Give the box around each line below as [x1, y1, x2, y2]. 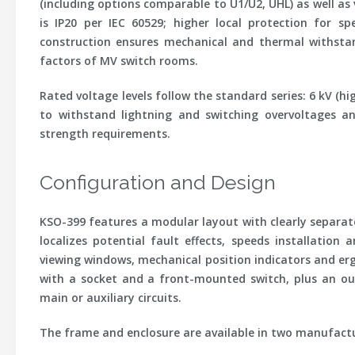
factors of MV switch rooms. [40, 53, 198, 68]
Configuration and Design [40, 170, 276, 194]
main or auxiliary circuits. [40, 290, 181, 305]
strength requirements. [40, 126, 170, 141]
